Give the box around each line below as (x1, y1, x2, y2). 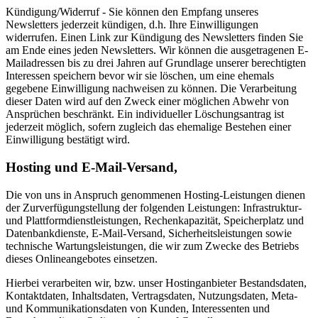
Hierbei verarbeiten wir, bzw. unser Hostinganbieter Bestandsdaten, (6, 276, 307, 289)
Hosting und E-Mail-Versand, (6, 160, 177, 175)
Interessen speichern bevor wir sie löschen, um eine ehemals (6, 70, 274, 82)
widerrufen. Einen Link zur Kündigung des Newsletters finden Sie (6, 31, 303, 44)
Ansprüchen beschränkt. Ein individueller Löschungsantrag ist (6, 108, 284, 121)
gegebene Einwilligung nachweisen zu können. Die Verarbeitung (6, 82, 297, 95)
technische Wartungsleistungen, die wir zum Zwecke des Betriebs (6, 239, 299, 252)
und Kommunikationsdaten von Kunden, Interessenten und (6, 302, 270, 314)
